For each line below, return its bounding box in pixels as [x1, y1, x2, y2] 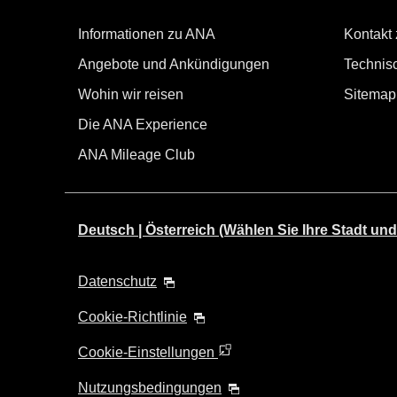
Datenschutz [78, 274, 157, 289]
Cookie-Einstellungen [78, 345, 218, 360]
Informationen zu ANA [78, 27, 215, 42]
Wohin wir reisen [78, 87, 183, 102]
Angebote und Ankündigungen [78, 57, 269, 72]
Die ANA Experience [78, 117, 207, 132]
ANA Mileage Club [78, 147, 195, 162]
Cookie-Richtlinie [78, 309, 187, 324]
